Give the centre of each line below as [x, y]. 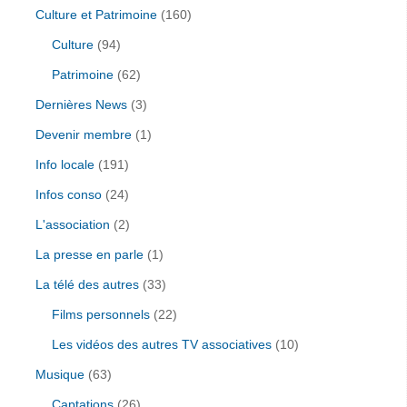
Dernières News [81, 104]
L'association [73, 224]
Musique [60, 374]
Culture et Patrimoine [96, 14]
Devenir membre [84, 134]
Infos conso [69, 194]
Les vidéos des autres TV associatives [162, 344]
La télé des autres [87, 284]
